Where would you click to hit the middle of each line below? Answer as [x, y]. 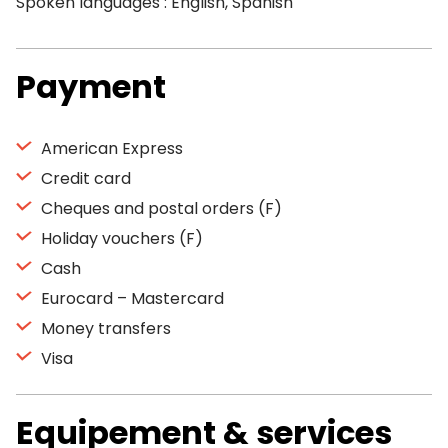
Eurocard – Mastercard [130, 298]
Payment [91, 86]
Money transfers [104, 328]
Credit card [84, 178]
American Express [110, 148]
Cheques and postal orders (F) [159, 208]
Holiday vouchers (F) [120, 238]
